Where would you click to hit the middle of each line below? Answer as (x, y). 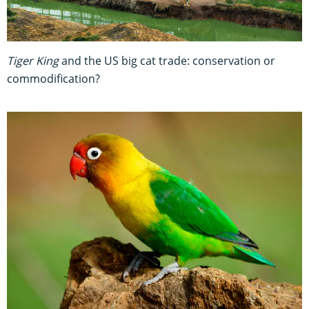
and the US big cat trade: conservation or (167, 61)
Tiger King (33, 61)
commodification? (53, 79)
